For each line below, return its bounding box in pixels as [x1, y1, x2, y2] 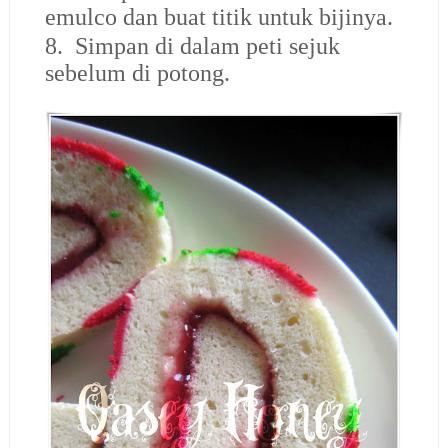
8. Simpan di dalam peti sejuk [44, 33, 340, 60]
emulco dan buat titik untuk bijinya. [44, 3, 393, 30]
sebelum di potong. [44, 60, 230, 87]
